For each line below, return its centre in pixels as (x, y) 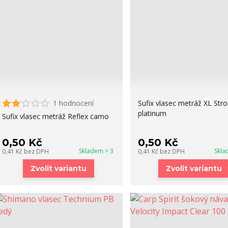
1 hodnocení (73, 103)
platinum (152, 113)
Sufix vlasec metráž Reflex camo (55, 116)
